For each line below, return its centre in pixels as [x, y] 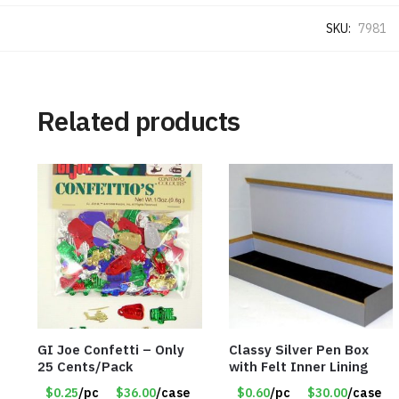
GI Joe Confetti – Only [110, 349]
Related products [138, 120]
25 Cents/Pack [85, 366]
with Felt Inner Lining [298, 366]
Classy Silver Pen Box [298, 349]
